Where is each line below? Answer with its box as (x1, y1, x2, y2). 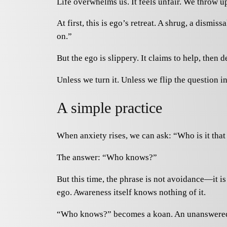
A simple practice (57, 99, 162, 116)
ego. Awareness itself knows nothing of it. (57, 187, 206, 197)
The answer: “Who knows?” (57, 152, 157, 162)
